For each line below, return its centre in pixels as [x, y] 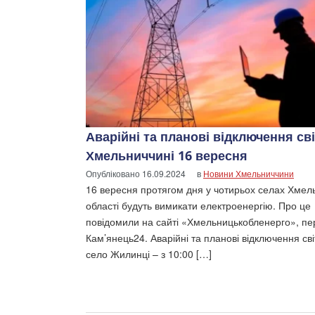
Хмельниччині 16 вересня [167, 155]
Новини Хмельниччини [249, 173]
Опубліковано [114, 173]
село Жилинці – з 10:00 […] [149, 253]
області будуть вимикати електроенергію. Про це [198, 205]
